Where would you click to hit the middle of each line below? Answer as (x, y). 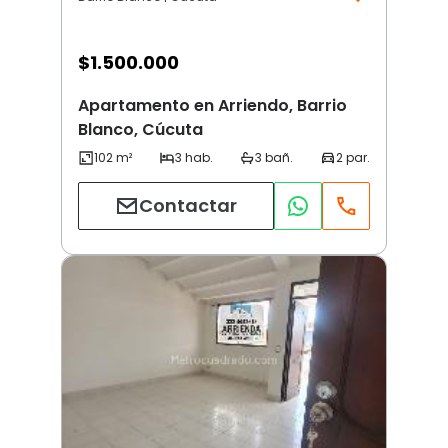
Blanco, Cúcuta (140, 129)
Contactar (188, 206)
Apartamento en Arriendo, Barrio (212, 105)
